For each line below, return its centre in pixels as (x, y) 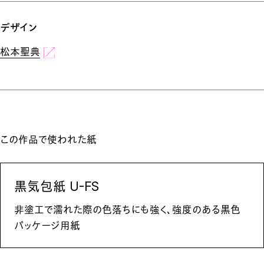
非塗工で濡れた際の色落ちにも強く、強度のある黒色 (127, 210)
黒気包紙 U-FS (56, 186)
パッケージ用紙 (47, 226)
